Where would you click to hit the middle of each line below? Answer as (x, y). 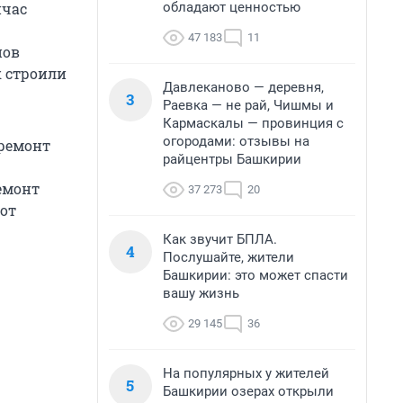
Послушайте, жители (228, 257)
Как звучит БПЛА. (220, 239)
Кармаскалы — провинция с (253, 123)
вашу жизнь (201, 293)
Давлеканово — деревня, (243, 87)
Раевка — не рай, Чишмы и (248, 105)
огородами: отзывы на (236, 141)
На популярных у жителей (246, 373)
